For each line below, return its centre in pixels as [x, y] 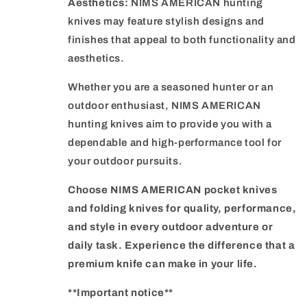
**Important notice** [121, 293]
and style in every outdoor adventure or [171, 227]
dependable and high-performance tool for [175, 143]
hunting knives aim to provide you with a [170, 124]
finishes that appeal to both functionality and [182, 40]
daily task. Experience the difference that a [182, 246]
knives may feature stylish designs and [166, 22]
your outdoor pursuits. [125, 161]
